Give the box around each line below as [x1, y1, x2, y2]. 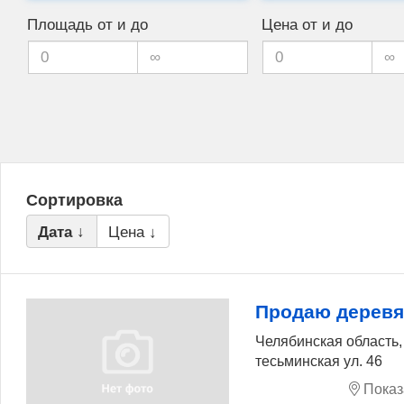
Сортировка [26, 191, 123, 210]
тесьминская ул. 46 [255, 353, 382, 369]
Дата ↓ [38, 223, 86, 241]
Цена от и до [261, 15, 353, 33]
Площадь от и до [26, 15, 148, 33]
